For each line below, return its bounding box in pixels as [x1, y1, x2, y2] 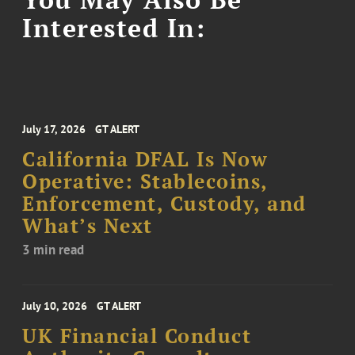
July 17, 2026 [22, 121, 86, 136]
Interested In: [22, 11, 206, 45]
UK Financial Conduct [22, 323, 252, 349]
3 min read [22, 240, 85, 258]
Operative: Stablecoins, [22, 168, 268, 194]
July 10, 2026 [22, 298, 88, 313]
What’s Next [22, 212, 153, 239]
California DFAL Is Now [22, 146, 269, 172]
